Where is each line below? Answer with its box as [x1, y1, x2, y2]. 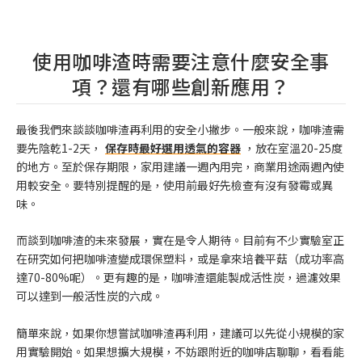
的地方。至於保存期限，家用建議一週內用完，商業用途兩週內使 [16, 158, 344, 175]
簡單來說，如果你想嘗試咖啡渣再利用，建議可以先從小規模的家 [16, 324, 344, 341]
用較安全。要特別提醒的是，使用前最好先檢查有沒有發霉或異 [16, 177, 333, 194]
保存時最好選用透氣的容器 [105, 140, 241, 157]
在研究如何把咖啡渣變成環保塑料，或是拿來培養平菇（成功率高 [16, 250, 344, 267]
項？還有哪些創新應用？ [72, 72, 290, 101]
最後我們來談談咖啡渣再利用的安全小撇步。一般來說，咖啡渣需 [16, 121, 344, 138]
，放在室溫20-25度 [244, 140, 343, 157]
